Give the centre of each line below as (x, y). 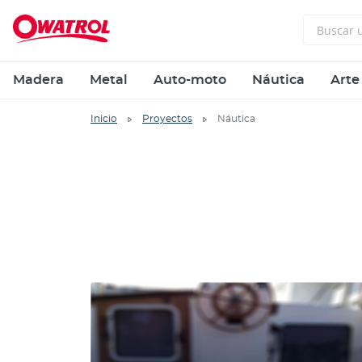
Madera (38, 80)
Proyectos (167, 119)
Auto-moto (190, 80)
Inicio (104, 119)
